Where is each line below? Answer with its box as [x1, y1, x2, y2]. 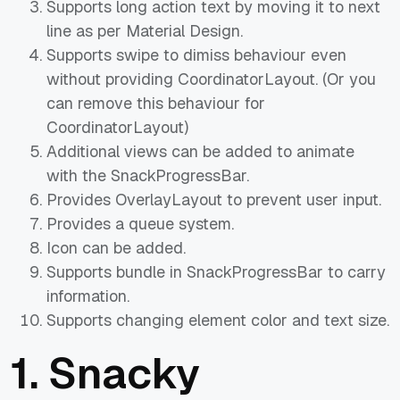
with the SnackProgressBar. [46, 164, 249, 186]
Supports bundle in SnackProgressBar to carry [46, 261, 386, 282]
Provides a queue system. [46, 212, 234, 234]
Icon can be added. [46, 237, 186, 258]
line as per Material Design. [46, 20, 243, 41]
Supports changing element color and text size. [46, 309, 389, 330]
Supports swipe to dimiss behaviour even [46, 44, 346, 65]
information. [46, 285, 129, 306]
